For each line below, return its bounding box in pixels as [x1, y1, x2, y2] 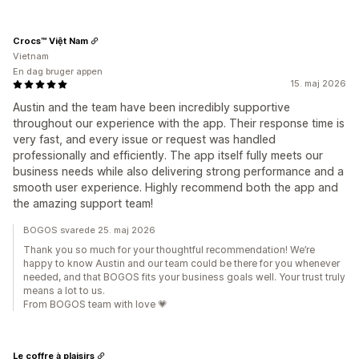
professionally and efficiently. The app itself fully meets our [13, 148, 323, 162]
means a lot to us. [23, 284, 105, 296]
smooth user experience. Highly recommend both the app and [13, 180, 338, 194]
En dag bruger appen [13, 66, 103, 77]
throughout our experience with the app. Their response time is [13, 116, 345, 130]
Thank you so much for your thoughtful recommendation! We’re [23, 244, 315, 256]
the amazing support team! [13, 196, 153, 210]
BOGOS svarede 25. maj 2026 [23, 224, 155, 236]
